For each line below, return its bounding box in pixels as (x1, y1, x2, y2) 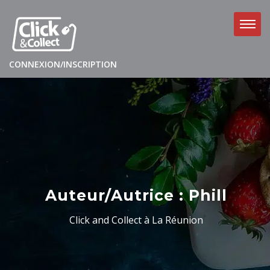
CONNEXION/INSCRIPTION (9, 58, 117, 70)
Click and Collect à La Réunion (69, 213, 203, 227)
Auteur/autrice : (45, 186, 189, 204)
